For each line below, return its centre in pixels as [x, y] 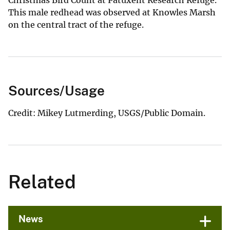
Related [42, 181]
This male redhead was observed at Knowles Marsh [112, 12]
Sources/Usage [56, 90]
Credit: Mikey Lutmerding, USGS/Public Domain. [107, 113]
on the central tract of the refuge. [76, 24]
